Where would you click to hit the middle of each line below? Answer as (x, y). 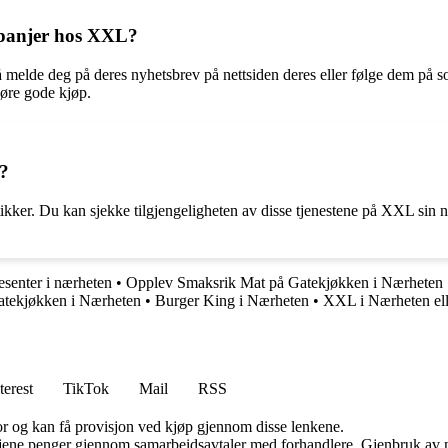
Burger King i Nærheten (232, 300)
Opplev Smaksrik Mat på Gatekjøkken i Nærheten (284, 282)
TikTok (86, 388)
